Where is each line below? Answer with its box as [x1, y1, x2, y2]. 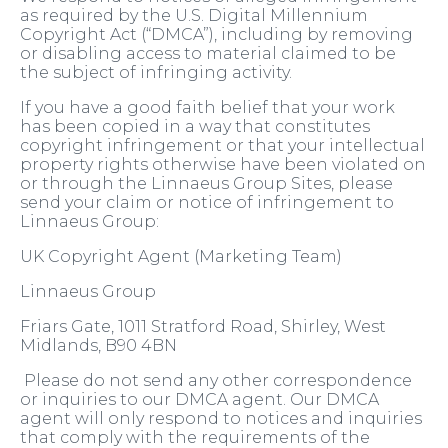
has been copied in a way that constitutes [20, 117, 370, 137]
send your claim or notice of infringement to [20, 193, 394, 213]
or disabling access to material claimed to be [20, 44, 396, 64]
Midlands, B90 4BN [20, 336, 177, 356]
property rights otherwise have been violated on [20, 155, 426, 175]
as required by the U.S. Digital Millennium [20, 6, 368, 26]
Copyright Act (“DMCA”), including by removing [20, 25, 413, 45]
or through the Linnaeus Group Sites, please [20, 174, 393, 194]
